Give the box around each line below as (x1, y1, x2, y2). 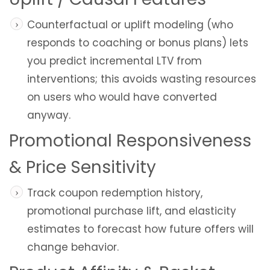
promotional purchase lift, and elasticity (27, 204, 236, 219)
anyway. (27, 108, 71, 123)
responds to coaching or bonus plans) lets (27, 36, 248, 51)
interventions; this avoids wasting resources (27, 72, 256, 87)
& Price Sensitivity (9, 155, 156, 180)
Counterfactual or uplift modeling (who (27, 17, 233, 33)
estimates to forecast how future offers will (27, 222, 254, 237)
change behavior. (27, 240, 119, 255)
